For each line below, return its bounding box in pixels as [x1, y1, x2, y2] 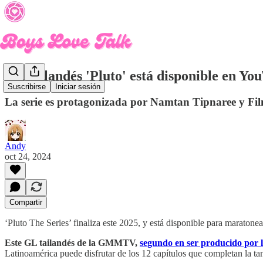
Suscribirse [8, 82, 46, 92]
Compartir [9, 197, 42, 207]
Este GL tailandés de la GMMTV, [5, 237, 140, 248]
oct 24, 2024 [5, 151, 51, 161]
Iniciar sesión [55, 82, 100, 92]
